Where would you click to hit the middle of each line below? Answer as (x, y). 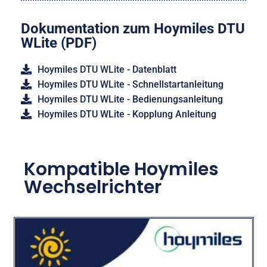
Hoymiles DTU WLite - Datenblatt (107, 69)
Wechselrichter (93, 187)
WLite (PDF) (59, 43)
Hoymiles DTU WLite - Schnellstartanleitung (130, 84)
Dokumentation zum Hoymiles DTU (133, 28)
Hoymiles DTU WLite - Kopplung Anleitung (127, 114)
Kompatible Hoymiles (121, 169)
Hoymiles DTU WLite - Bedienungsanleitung (130, 99)
